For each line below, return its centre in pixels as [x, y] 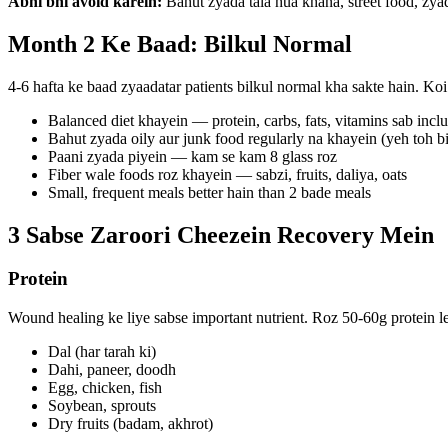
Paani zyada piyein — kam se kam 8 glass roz [192, 156]
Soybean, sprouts [102, 406]
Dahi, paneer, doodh [112, 370]
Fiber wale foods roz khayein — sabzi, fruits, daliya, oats [227, 174]
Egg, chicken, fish [105, 388]
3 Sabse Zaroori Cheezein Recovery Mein [221, 234]
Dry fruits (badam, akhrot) [130, 424]
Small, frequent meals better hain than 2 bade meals [209, 192]
